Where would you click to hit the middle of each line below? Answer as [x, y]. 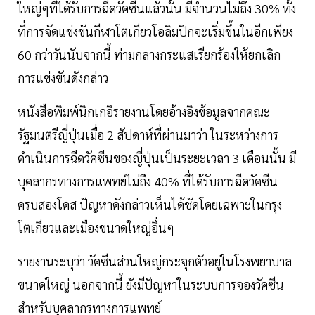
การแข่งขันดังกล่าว [63, 78]
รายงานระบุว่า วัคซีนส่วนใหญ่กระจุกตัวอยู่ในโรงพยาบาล [155, 261]
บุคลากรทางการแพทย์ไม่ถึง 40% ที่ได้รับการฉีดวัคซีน [148, 181]
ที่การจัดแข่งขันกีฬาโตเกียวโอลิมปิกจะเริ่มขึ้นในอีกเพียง [155, 31]
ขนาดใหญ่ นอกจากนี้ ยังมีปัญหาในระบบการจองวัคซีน [151, 284]
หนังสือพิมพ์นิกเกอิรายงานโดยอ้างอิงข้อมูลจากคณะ [144, 111]
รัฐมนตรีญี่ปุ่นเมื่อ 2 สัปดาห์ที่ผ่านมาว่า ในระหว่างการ [148, 135]
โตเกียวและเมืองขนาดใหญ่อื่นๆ [96, 227]
